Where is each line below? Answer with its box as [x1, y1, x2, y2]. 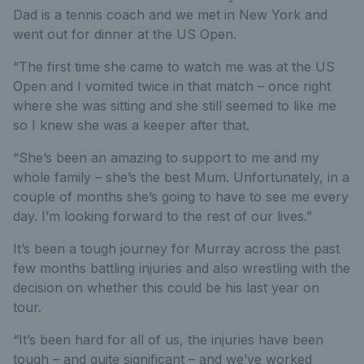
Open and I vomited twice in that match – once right [13, 78, 331, 95]
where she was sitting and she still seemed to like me [13, 97, 336, 115]
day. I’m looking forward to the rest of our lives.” [13, 208, 312, 225]
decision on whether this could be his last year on [13, 279, 319, 297]
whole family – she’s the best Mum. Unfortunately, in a [13, 169, 349, 186]
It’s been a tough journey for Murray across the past [13, 240, 340, 258]
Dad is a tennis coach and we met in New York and [13, 6, 327, 24]
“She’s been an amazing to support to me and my [13, 149, 319, 167]
